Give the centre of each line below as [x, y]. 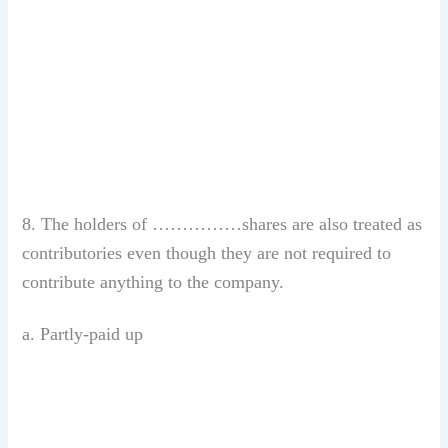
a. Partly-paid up [83, 333]
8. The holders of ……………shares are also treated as [222, 223]
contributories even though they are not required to [207, 252]
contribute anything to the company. [153, 281]
